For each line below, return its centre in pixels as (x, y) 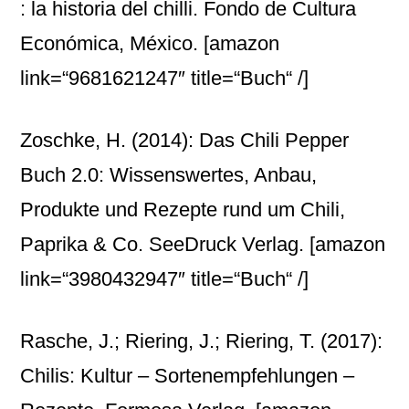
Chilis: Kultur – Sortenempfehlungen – (188, 376)
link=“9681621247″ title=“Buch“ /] (165, 78)
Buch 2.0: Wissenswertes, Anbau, (169, 175)
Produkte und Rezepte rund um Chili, (183, 210)
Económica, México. (112, 43)
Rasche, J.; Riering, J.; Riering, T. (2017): (202, 341)
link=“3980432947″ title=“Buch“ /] (165, 279)
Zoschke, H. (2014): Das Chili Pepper (185, 140)
